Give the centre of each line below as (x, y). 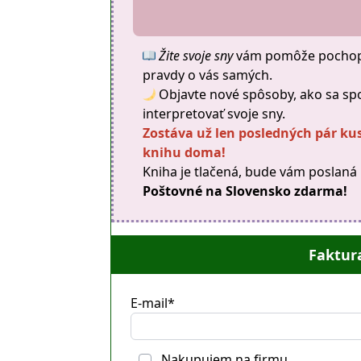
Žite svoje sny (196, 56)
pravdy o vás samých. (208, 75)
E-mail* (153, 303)
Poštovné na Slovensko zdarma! (245, 191)
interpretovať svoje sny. (214, 114)
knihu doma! (185, 152)
